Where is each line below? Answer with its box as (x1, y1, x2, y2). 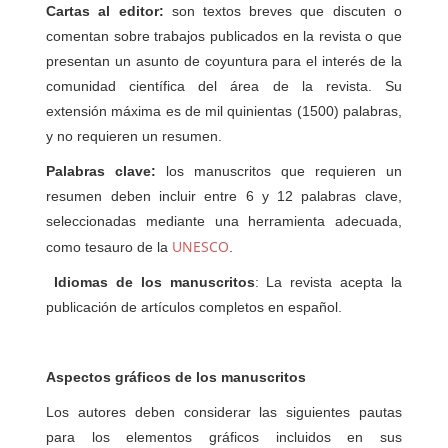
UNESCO (172, 237, 230, 256)
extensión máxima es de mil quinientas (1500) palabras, (46, 103, 402, 119)
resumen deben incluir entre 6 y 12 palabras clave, (46, 188, 402, 204)
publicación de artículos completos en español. (46, 299, 343, 315)
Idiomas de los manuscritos (54, 274, 255, 290)
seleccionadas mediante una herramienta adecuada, (46, 213, 402, 229)
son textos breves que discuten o (163, 3, 402, 19)
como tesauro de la (46, 239, 173, 255)
